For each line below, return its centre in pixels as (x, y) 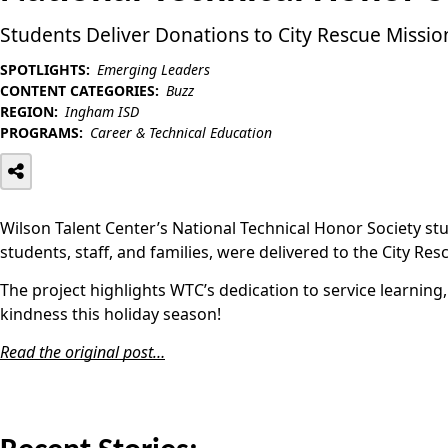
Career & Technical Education (181, 132)
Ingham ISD (102, 111)
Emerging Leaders (153, 69)
